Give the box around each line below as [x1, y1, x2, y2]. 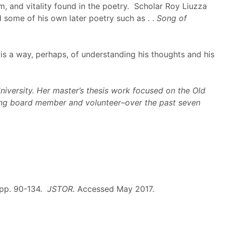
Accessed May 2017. [75, 184, 154, 194]
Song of [157, 13, 187, 23]
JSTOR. [47, 184, 75, 194]
